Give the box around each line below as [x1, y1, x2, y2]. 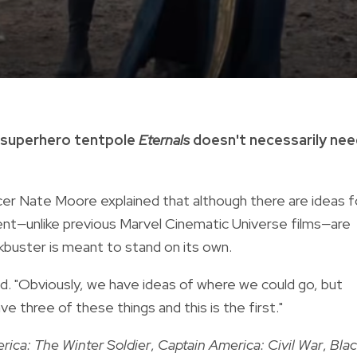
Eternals [139, 130, 193, 149]
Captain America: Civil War [158, 335, 323, 354]
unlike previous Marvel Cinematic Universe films [26, 214, 321, 233]
